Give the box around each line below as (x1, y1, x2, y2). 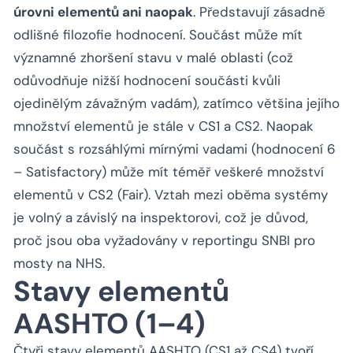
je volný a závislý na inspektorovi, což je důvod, (13, 209, 308, 227)
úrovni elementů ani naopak (13, 3, 193, 21)
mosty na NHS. (13, 255, 105, 273)
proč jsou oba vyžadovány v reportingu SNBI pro (13, 232, 315, 250)
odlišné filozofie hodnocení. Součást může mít (13, 26, 303, 44)
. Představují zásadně (193, 3, 325, 21)
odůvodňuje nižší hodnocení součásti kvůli (13, 72, 281, 90)
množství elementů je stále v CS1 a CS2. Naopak (13, 117, 314, 136)
